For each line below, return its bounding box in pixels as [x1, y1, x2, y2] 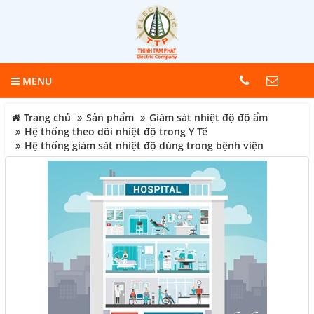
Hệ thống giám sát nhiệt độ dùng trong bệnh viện [25, 139, 264, 152]
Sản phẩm [86, 111, 134, 124]
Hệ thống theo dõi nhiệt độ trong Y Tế [25, 125, 207, 138]
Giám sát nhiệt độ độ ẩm [149, 111, 268, 124]
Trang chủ [21, 111, 71, 124]
